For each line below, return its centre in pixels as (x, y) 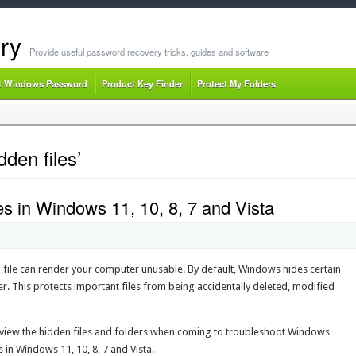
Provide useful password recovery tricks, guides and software (149, 52)
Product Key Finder (142, 83)
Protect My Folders (236, 83)
